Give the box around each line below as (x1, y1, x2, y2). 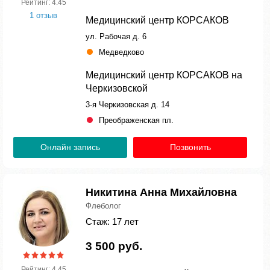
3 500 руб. (86, 240, 142, 253)
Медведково (99, 48, 144, 57)
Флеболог (86, 201, 121, 210)
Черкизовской (86, 83, 148, 93)
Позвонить (169, 142, 211, 152)
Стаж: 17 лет (86, 216, 139, 227)
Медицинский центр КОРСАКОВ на (86, 70, 242, 80)
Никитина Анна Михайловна (86, 186, 237, 198)
